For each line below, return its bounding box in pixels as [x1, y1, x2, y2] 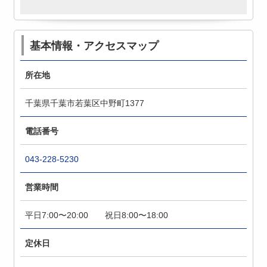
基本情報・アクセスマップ [30, 39, 159, 52]
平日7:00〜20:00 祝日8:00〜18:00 [25, 210, 169, 220]
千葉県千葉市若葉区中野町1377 [25, 98, 145, 108]
